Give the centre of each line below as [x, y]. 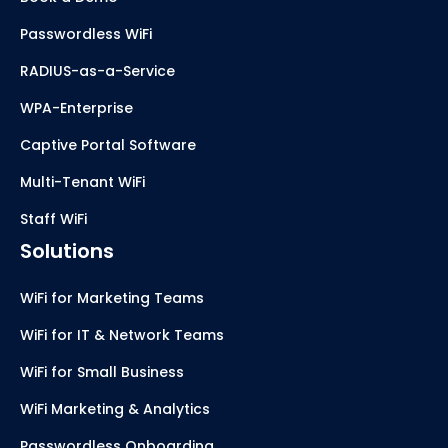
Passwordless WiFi [86, 34]
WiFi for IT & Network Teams [122, 335]
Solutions [67, 251]
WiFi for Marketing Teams [112, 298]
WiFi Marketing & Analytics [115, 409]
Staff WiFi [53, 219]
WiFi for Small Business [102, 372]
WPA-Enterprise [76, 108]
